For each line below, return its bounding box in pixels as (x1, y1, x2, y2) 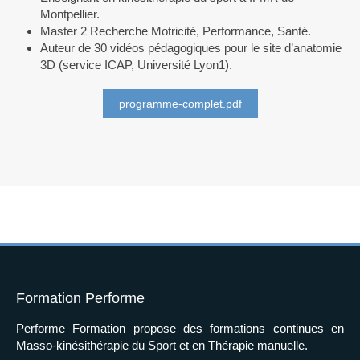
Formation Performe (16, 290, 145, 306)
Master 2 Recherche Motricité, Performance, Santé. (40, 24, 311, 38)
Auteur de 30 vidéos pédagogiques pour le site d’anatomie (40, 41, 342, 55)
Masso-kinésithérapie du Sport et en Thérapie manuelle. (16, 338, 308, 352)
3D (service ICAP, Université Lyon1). (40, 58, 232, 72)
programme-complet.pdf (118, 97, 242, 110)
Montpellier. (40, 7, 100, 21)
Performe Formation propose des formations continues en (16, 321, 344, 335)
